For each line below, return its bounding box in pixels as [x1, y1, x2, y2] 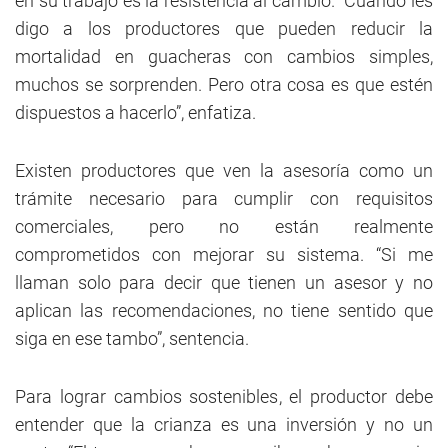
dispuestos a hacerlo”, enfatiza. [15, 102, 256, 124]
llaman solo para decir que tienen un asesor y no [15, 272, 433, 294]
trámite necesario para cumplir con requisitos [15, 188, 433, 210]
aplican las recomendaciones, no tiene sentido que [15, 300, 433, 322]
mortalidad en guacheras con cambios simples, [15, 46, 433, 68]
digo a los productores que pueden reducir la [15, 18, 433, 40]
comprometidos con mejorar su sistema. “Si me [15, 244, 433, 266]
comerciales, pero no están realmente [15, 216, 433, 238]
